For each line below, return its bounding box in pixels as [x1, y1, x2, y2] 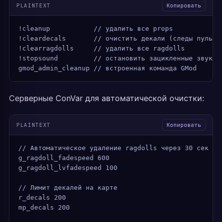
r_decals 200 [18, 194, 66, 201]
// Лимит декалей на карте [18, 184, 117, 191]
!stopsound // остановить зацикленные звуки [18, 55, 217, 62]
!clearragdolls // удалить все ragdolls [18, 45, 185, 52]
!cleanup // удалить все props [18, 25, 173, 32]
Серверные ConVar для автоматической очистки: [9, 93, 204, 103]
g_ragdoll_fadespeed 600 [18, 154, 110, 162]
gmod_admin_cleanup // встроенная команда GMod [18, 64, 197, 72]
